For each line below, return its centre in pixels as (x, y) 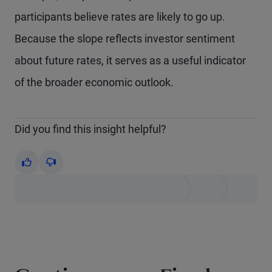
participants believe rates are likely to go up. (120, 17)
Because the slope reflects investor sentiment (125, 39)
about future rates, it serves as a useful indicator (130, 60)
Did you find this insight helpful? (90, 129)
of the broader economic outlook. (94, 82)
